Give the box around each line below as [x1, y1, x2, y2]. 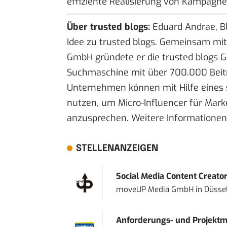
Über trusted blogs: [67, 21, 150, 33]
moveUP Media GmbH [116, 184, 194, 195]
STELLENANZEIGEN [75, 144, 158, 154]
